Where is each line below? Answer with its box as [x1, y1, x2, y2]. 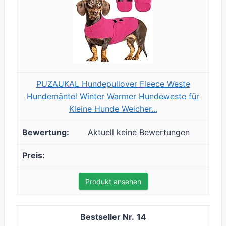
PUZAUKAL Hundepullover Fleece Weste [36, 79, 190, 89]
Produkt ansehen [85, 177, 141, 186]
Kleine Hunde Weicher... [69, 104, 157, 115]
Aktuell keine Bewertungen [88, 127, 190, 138]
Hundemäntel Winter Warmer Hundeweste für [27, 91, 199, 102]
